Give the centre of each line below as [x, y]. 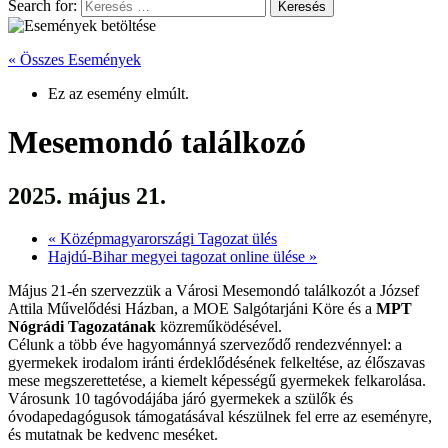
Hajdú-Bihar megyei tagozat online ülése [178, 256]
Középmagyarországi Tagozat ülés [166, 238]
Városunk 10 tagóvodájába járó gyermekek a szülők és [180, 398]
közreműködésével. [219, 326]
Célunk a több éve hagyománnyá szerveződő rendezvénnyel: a [205, 344]
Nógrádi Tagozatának [82, 326]
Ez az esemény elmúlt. [118, 93]
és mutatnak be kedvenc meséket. [113, 434]
